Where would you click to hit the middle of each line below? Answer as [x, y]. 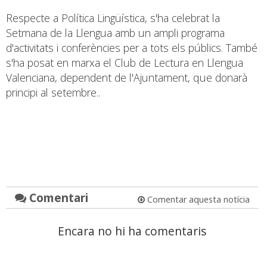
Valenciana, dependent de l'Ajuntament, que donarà [127, 77]
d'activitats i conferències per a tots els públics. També [132, 47]
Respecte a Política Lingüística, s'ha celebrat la [113, 18]
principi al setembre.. [53, 92]
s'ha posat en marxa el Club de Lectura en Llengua [125, 62]
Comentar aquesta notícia [197, 199]
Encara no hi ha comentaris [132, 231]
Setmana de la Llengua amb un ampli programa [115, 32]
